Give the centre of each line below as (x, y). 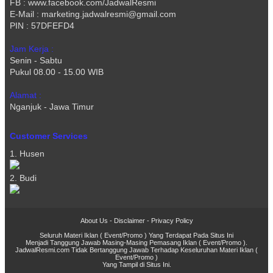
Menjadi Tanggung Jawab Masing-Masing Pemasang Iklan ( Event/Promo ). (136, 243)
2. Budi (23, 178)
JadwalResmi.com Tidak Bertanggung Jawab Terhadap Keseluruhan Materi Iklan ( (136, 250)
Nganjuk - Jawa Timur (52, 107)
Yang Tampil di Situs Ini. (136, 265)
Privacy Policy (172, 221)
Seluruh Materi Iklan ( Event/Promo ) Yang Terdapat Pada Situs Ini (136, 236)
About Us (94, 221)
